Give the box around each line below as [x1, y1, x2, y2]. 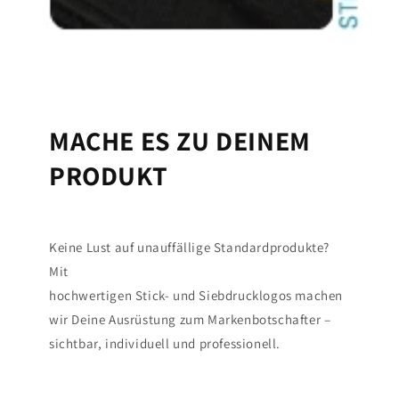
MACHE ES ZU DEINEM [49, 122, 311, 159]
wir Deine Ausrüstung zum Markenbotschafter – [49, 310, 331, 328]
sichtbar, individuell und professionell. [49, 334, 281, 352]
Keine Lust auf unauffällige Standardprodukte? [49, 238, 330, 256]
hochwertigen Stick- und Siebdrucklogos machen [49, 286, 343, 304]
